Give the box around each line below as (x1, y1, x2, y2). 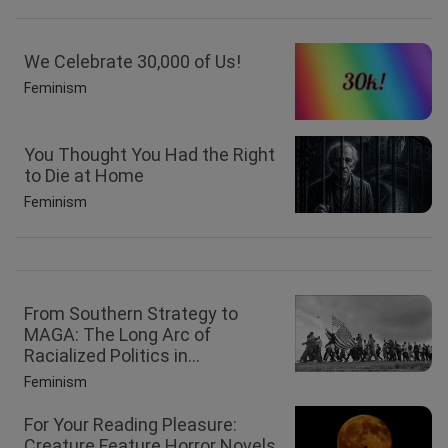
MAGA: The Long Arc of (24, 324, 211, 346)
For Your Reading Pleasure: (24, 414, 237, 436)
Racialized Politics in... (24, 345, 200, 367)
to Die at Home (24, 164, 144, 186)
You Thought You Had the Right (24, 143, 275, 165)
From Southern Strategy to (24, 303, 238, 325)
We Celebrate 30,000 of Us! (24, 50, 241, 72)
